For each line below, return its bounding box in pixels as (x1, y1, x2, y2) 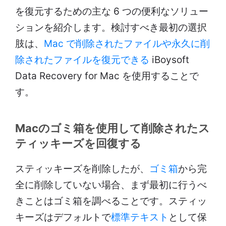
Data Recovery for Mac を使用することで (15, 70, 199, 82)
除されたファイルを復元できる (15, 54, 149, 66)
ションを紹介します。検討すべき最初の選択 (15, 22, 207, 34)
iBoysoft (149, 54, 189, 66)
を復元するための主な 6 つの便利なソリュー (15, 6, 208, 18)
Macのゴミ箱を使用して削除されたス (15, 122, 210, 135)
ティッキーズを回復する (15, 137, 141, 150)
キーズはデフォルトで (15, 211, 111, 223)
